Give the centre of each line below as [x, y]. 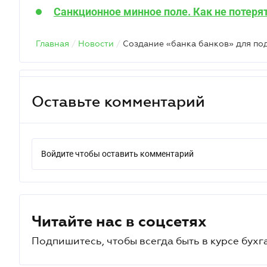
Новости [96, 44]
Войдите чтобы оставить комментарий [117, 154]
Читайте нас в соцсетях [119, 221]
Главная [52, 44]
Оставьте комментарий [118, 101]
